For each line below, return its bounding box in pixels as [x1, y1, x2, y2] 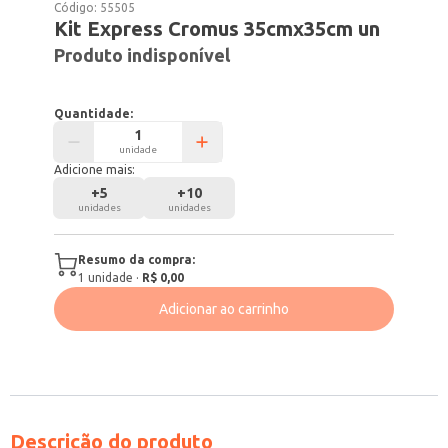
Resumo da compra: [78, 253, 196, 266]
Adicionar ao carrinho [159, 301, 289, 317]
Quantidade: [54, 107, 134, 120]
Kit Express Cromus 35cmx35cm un [54, 17, 381, 40]
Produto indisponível [54, 45, 231, 65]
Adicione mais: [54, 163, 136, 176]
